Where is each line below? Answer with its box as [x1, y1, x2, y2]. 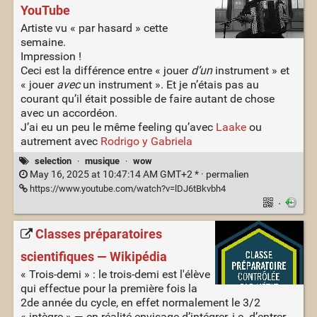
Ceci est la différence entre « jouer [20, 64, 191, 78]
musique [84, 156, 120, 167]
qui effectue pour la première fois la [20, 281, 197, 295]
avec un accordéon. [20, 106, 117, 120]
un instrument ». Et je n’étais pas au [79, 78, 259, 92]
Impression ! [20, 50, 83, 64]
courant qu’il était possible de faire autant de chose [20, 92, 275, 106]
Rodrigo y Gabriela [100, 134, 192, 149]
